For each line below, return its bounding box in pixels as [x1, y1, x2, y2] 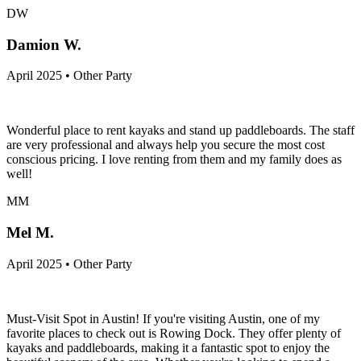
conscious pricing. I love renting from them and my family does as [6, 152, 342, 167]
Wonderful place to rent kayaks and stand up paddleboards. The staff [6, 123, 355, 138]
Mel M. [6, 224, 54, 242]
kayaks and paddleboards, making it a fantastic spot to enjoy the [6, 340, 330, 355]
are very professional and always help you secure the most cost [6, 138, 325, 152]
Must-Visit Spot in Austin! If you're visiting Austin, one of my [6, 311, 320, 326]
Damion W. [6, 35, 81, 53]
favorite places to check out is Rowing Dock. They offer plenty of [6, 326, 341, 340]
